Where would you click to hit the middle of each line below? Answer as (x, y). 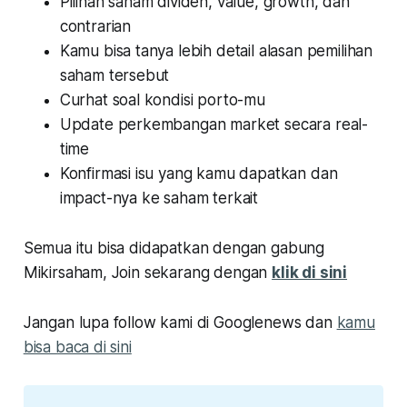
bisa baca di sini (77, 347)
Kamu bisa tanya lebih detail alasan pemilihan (216, 51)
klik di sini (310, 273)
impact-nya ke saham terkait (159, 199)
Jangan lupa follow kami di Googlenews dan (180, 323)
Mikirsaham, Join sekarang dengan (148, 273)
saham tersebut (114, 76)
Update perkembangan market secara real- (214, 125)
